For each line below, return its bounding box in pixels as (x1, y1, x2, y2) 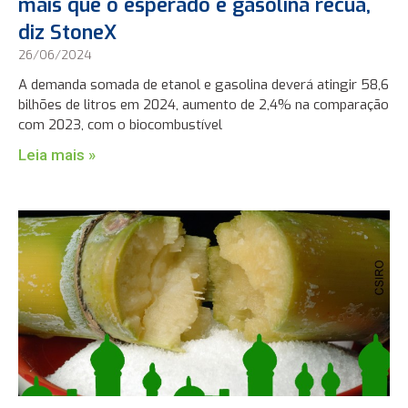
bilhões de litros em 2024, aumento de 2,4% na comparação (18, 96, 390, 115)
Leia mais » (18, 146, 97, 165)
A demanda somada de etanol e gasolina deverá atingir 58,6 (18, 76, 390, 95)
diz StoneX (18, 19, 117, 46)
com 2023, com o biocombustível (18, 116, 223, 135)
